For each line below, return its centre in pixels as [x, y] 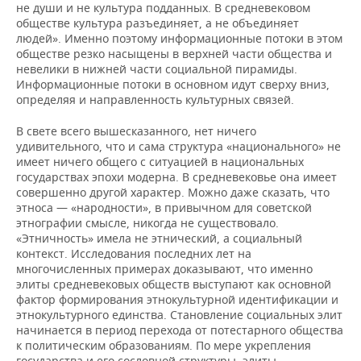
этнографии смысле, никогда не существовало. [147, 222]
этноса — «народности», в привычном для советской [164, 207]
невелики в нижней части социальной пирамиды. [157, 68]
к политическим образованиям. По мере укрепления [164, 345]
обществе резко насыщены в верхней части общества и [174, 53]
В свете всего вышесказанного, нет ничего [136, 131]
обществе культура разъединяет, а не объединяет [158, 23]
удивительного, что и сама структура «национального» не [178, 146]
